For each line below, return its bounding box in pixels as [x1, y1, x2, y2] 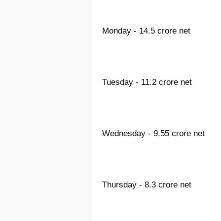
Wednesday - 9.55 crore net [102, 129, 205, 139]
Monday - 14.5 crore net [102, 26, 190, 36]
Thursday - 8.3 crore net [102, 180, 191, 190]
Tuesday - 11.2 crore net [102, 77, 192, 87]
